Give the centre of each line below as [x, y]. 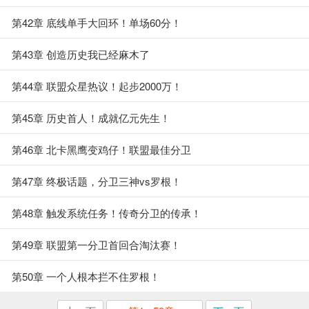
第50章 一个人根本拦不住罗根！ [86, 276]
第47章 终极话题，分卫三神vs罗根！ [97, 181]
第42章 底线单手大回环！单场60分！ [97, 22]
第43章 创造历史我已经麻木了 [81, 54]
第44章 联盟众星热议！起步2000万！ [97, 86]
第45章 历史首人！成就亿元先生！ [91, 118]
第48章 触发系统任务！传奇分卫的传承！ [107, 213]
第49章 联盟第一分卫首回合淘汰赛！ [96, 245]
